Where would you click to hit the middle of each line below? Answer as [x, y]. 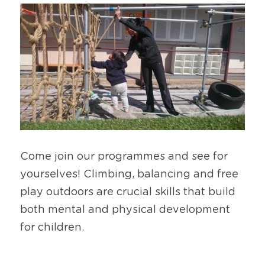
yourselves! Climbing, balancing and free [129, 175]
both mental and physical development [125, 210]
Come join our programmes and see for [124, 157]
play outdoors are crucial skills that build [128, 193]
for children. [52, 228]
